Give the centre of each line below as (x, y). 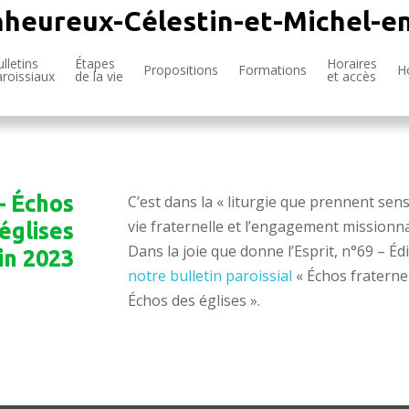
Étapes (95, 63)
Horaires (352, 63)
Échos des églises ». (194, 300)
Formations (273, 70)
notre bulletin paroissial (210, 275)
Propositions (181, 70)
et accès (351, 76)
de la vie (99, 76)
